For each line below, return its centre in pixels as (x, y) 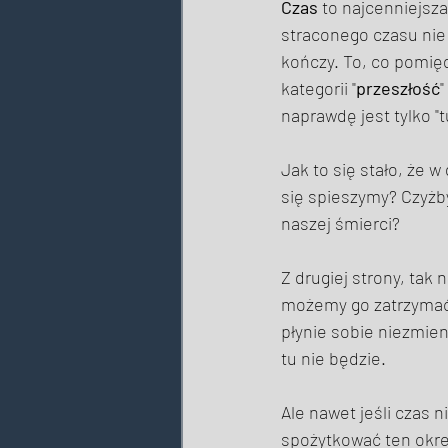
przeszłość (398, 88)
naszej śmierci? (342, 223)
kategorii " (318, 88)
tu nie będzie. (335, 358)
